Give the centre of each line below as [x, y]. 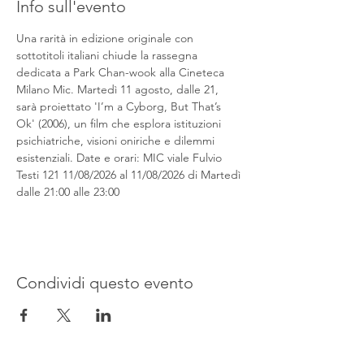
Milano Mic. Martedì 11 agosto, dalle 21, [119, 89]
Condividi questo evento [105, 283]
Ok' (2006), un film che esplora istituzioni [120, 123]
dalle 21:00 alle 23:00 [68, 192]
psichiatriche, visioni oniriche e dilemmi [117, 141]
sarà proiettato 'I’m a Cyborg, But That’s [120, 106]
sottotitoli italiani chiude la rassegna [108, 55]
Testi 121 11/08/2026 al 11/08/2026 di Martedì [130, 175]
